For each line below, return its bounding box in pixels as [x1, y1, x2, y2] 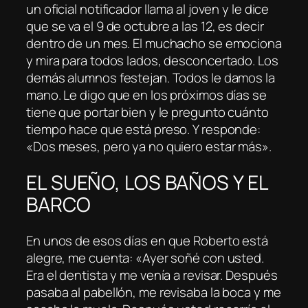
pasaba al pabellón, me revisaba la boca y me [26, 283, 281, 301]
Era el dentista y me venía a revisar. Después [26, 265, 278, 284]
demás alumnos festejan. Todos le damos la [26, 69, 275, 87]
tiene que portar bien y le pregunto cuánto [26, 103, 269, 122]
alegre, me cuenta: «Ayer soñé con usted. [26, 248, 264, 267]
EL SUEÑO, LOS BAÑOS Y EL [26, 168, 268, 196]
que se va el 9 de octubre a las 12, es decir [26, 17, 264, 36]
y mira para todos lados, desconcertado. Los [26, 52, 278, 70]
